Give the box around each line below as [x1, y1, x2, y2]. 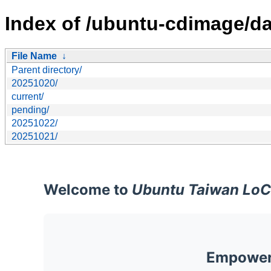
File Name [11, 50, 57, 61]
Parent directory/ [11, 64, 82, 75]
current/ [11, 91, 44, 102]
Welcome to [44, 180, 132, 198]
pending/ [11, 104, 49, 115]
